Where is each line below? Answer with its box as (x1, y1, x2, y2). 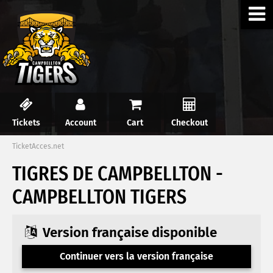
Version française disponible (39, 224, 217, 241)
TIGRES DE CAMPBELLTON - (12, 162, 223, 186)
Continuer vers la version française (60, 250, 213, 262)
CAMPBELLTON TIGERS (12, 185, 186, 209)
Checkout (171, 118, 208, 129)
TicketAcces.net (12, 142, 64, 151)
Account (65, 118, 96, 129)
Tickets (12, 118, 40, 129)
